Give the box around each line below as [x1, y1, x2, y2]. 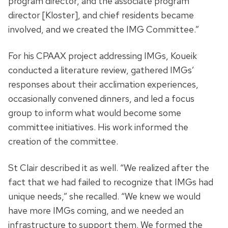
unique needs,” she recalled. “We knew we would [8, 190, 201, 203]
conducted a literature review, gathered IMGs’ [8, 64, 194, 76]
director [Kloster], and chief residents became [8, 9, 194, 21]
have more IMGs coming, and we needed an [8, 205, 184, 217]
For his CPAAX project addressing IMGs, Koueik [8, 50, 197, 62]
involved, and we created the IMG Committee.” [8, 23, 199, 36]
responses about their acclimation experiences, [8, 78, 198, 91]
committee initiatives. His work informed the [8, 121, 188, 133]
